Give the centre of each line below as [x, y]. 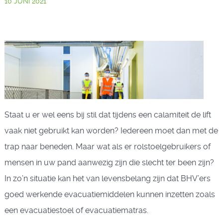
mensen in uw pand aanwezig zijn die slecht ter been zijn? [109, 162]
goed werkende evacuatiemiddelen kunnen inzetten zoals [110, 194]
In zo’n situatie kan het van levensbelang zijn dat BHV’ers [107, 178]
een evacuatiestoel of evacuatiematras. [76, 210]
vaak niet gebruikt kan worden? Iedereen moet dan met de [111, 130]
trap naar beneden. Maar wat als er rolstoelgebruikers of [107, 146]
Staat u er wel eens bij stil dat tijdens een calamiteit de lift [108, 114]
